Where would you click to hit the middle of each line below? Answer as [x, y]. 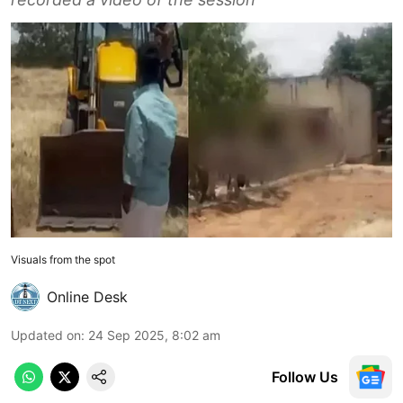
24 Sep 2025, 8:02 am [154, 335]
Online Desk [87, 296]
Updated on [46, 335]
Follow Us [305, 376]
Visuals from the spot [64, 259]
